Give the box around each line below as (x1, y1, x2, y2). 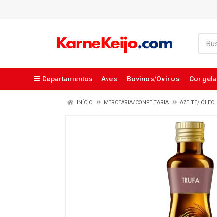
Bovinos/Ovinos (126, 75, 180, 83)
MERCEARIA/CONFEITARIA (104, 99, 169, 106)
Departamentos (42, 75, 93, 83)
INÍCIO (76, 99, 93, 106)
